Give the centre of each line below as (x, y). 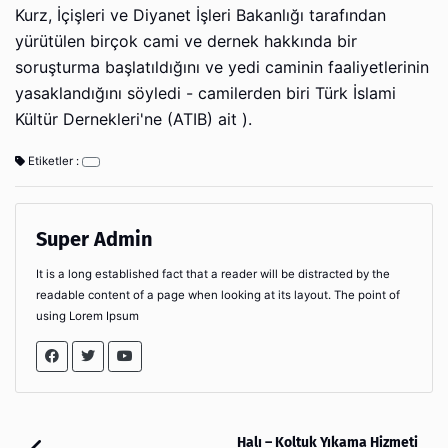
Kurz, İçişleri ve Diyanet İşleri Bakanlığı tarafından (200, 15)
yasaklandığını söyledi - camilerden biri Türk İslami (205, 93)
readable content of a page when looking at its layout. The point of (218, 294)
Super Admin (94, 238)
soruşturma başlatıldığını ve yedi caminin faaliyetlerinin (222, 67)
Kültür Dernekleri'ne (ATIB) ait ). (133, 119)
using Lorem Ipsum (87, 315)
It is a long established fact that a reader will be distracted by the (213, 273)
